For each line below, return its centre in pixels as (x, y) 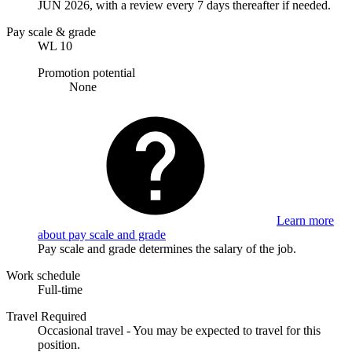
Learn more (305, 220)
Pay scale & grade (51, 31)
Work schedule (43, 275)
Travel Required (46, 316)
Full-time (60, 289)
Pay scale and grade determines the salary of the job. (167, 248)
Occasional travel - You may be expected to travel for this (179, 330)
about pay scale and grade (102, 234)
